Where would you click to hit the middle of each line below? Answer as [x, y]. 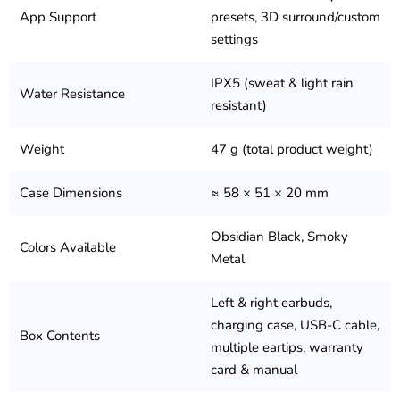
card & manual [254, 370]
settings [234, 40]
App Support [58, 17]
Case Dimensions [71, 193]
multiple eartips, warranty [287, 348]
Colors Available [68, 248]
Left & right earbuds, [271, 303]
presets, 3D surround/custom [296, 17]
